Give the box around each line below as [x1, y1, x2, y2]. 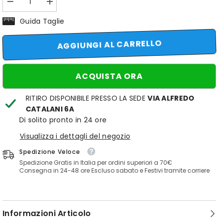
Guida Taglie [20, 16, 65, 27]
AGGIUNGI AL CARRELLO [57, 38, 162, 51]
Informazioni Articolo [2, 208, 91, 220]
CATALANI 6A [25, 104, 74, 114]
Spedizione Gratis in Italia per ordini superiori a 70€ [19, 158, 172, 167]
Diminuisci [9, 1, 39, 9]
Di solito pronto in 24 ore [19, 114, 107, 125]
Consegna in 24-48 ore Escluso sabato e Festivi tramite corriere [19, 166, 210, 175]
